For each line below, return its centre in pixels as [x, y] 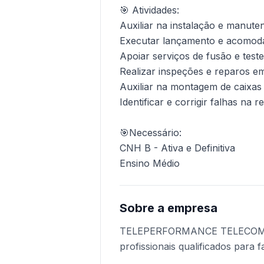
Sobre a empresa [169, 208]
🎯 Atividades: [150, 10]
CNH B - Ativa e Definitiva [178, 148]
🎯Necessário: [151, 133]
